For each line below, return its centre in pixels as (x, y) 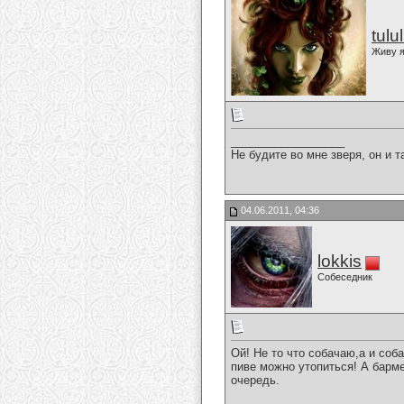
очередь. (255, 381)
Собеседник (345, 277)
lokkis (340, 261)
